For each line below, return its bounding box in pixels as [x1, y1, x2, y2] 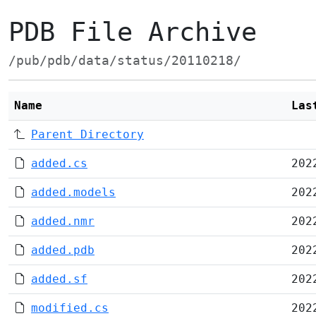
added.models [31, 186, 116, 199]
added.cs [31, 157, 87, 170]
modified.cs [31, 301, 109, 315]
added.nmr [31, 214, 95, 228]
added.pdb [31, 243, 95, 257]
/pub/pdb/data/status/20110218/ [8, 54, 241, 68]
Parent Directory [31, 128, 144, 141]
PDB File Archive [8, 17, 257, 47]
